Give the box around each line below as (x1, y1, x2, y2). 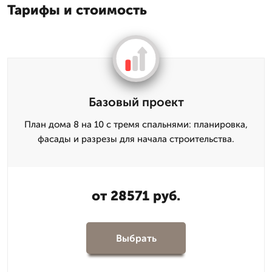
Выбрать (115, 232, 157, 244)
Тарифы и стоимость (7, 2, 147, 18)
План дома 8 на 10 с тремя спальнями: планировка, (24, 119, 248, 130)
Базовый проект (88, 95, 184, 109)
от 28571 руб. (92, 188, 180, 204)
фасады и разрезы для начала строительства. (38, 134, 234, 144)
